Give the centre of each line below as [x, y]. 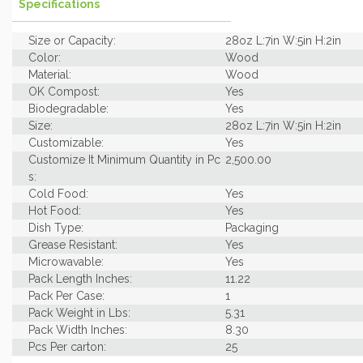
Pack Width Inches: [78, 330]
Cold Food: [58, 194]
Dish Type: [56, 228]
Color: [45, 58]
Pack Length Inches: [80, 279]
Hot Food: [55, 211]
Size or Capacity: [72, 41]
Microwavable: [66, 262]
